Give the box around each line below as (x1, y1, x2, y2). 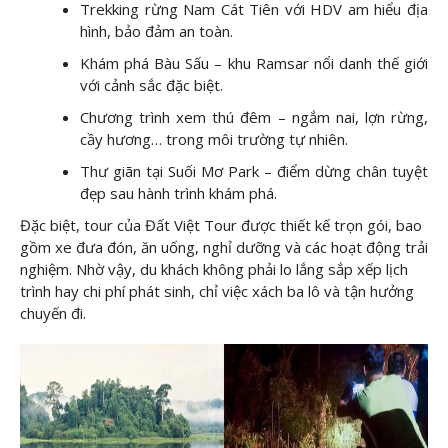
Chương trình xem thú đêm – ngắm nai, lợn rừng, (80, 107, 428, 128)
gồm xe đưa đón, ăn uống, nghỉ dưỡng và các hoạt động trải (20, 237, 428, 258)
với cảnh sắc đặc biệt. (80, 75, 223, 96)
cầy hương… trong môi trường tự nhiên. (80, 129, 348, 150)
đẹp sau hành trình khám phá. (80, 183, 277, 204)
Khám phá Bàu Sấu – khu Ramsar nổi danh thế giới (80, 53, 428, 74)
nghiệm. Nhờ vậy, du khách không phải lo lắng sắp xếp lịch (20, 259, 408, 280)
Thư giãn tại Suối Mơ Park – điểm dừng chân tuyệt (80, 161, 428, 182)
